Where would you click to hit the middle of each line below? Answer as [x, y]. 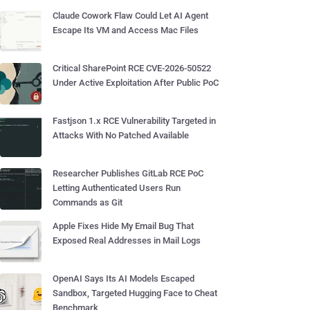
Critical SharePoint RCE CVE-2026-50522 [132, 68]
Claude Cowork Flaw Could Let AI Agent [130, 16]
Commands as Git [88, 202]
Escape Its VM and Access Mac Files [126, 30]
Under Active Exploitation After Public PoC [136, 83]
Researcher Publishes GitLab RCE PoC [128, 173]
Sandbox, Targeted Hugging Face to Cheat [135, 293]
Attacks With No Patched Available [121, 135]
